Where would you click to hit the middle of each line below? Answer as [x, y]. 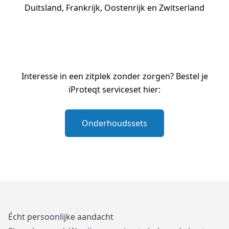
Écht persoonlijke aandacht [61, 217]
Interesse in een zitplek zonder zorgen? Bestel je [114, 76]
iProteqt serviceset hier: [114, 89]
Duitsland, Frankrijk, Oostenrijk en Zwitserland [114, 8]
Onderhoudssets [114, 123]
